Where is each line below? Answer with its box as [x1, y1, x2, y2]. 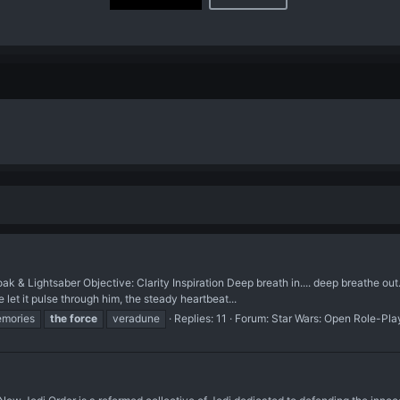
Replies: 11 [174, 311, 227, 325]
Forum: [235, 311, 271, 325]
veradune [112, 311, 160, 325]
